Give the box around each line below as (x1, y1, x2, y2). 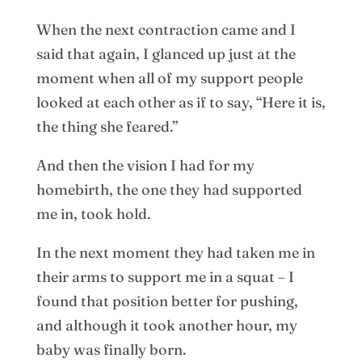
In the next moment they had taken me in (36, 242, 315, 262)
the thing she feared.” (36, 116, 179, 136)
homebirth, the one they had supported (36, 179, 302, 199)
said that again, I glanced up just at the (36, 44, 296, 63)
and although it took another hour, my (36, 315, 297, 335)
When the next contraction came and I (36, 19, 296, 39)
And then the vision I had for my (36, 155, 255, 175)
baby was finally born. (36, 339, 186, 359)
